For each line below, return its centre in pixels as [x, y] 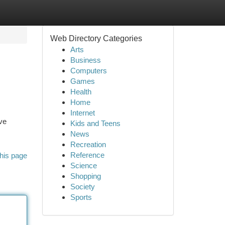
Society [82, 187]
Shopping [85, 176]
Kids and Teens [95, 123]
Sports [81, 197]
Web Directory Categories [96, 38]
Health [81, 92]
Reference [87, 155]
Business [85, 60]
